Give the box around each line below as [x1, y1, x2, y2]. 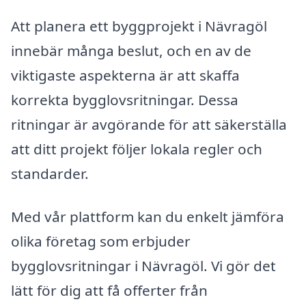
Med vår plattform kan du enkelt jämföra [11, 207, 284, 227]
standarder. [11, 163, 89, 183]
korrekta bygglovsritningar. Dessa [11, 89, 238, 109]
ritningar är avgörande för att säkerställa [11, 114, 287, 134]
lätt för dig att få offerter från [11, 281, 208, 301]
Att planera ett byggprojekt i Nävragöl [11, 16, 267, 36]
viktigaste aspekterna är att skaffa [11, 65, 240, 85]
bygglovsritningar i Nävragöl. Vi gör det [11, 256, 276, 276]
